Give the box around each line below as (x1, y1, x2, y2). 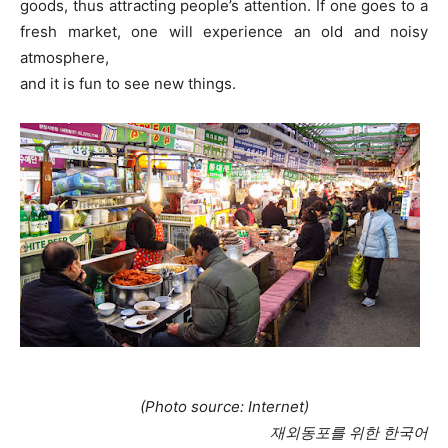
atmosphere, (20, 48, 109, 68)
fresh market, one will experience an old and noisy (20, 22, 428, 42)
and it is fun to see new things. (20, 74, 240, 94)
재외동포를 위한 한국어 (270, 423, 428, 443)
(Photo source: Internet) (139, 397, 309, 417)
